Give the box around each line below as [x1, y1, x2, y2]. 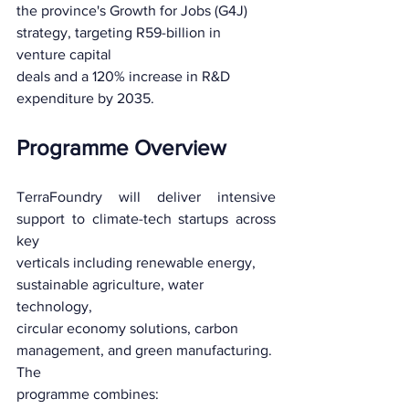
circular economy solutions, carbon [16, 320, 242, 336]
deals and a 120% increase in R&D [16, 68, 234, 84]
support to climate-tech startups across [16, 210, 276, 226]
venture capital [16, 46, 111, 62]
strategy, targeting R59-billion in [16, 24, 225, 40]
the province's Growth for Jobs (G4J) [16, 2, 251, 18]
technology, [16, 298, 92, 314]
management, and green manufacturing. [16, 341, 276, 358]
